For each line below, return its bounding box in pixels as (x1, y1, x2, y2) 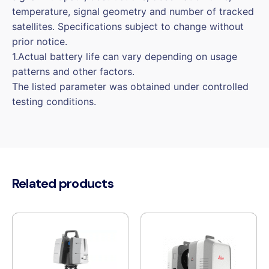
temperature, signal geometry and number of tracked (12, 5, 254, 17)
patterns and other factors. (12, 65, 134, 77)
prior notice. (12, 35, 67, 47)
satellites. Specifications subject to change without (12, 20, 244, 32)
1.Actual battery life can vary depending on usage (12, 50, 237, 62)
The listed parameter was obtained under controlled (12, 80, 249, 92)
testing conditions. (12, 95, 96, 107)
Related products (12, 175, 113, 192)
